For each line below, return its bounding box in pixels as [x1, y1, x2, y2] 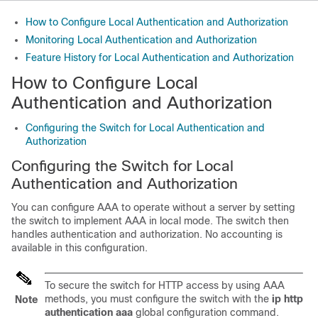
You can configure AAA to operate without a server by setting [11, 202, 295, 213]
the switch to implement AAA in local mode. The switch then [11, 215, 289, 226]
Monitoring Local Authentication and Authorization [26, 34, 257, 45]
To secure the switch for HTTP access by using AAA [45, 280, 285, 291]
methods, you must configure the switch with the [45, 293, 272, 305]
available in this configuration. [11, 242, 148, 253]
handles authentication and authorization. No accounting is [11, 229, 283, 240]
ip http [272, 293, 303, 305]
